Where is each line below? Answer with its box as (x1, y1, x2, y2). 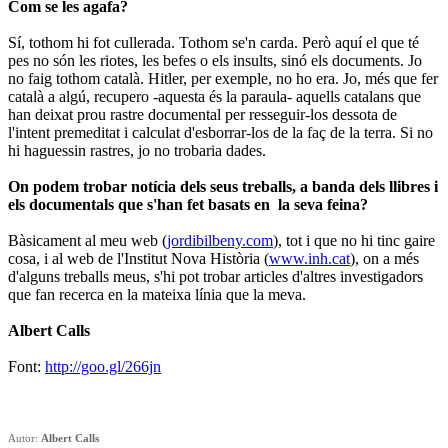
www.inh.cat (269, 249, 350, 267)
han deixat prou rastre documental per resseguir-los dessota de (8, 105, 397, 123)
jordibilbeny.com (167, 231, 273, 249)
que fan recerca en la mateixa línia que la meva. (8, 285, 306, 303)
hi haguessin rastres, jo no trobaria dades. (8, 141, 270, 159)
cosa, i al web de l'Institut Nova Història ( (8, 249, 269, 267)
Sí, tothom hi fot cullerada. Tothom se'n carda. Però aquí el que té (8, 33, 419, 51)
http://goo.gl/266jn (45, 357, 161, 375)
